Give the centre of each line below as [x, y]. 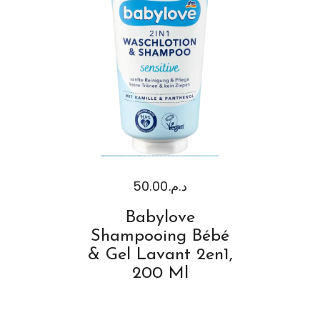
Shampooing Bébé [160, 237]
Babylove [160, 218]
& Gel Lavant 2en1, [160, 255]
